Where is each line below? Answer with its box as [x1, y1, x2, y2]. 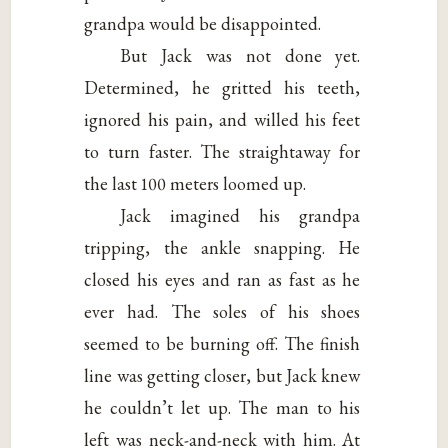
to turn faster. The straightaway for [84, 139, 361, 163]
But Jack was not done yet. [120, 43, 361, 67]
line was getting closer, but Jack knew [84, 363, 361, 387]
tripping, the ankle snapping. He [84, 235, 361, 259]
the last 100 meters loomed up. [84, 171, 307, 195]
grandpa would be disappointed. [84, 11, 322, 35]
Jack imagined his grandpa [120, 203, 361, 227]
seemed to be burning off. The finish [84, 331, 361, 355]
